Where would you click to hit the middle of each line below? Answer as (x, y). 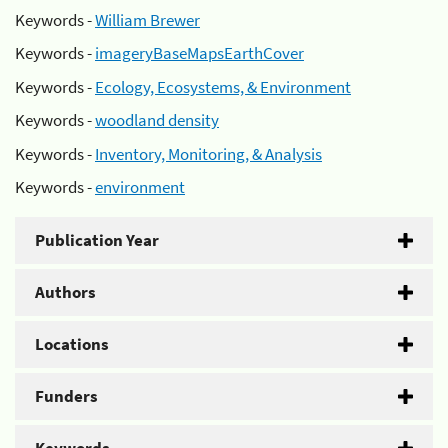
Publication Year (97, 240)
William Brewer (147, 19)
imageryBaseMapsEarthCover (199, 53)
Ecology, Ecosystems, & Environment (223, 86)
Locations (72, 344)
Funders (66, 396)
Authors (65, 292)
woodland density (157, 120)
